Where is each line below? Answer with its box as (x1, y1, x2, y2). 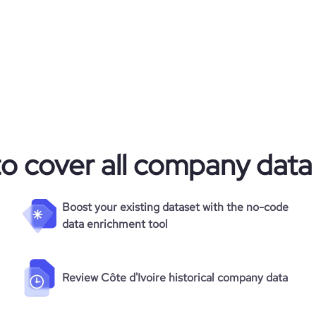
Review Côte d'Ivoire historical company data (62, 270, 288, 285)
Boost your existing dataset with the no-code (62, 200, 288, 214)
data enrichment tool (62, 217, 168, 231)
